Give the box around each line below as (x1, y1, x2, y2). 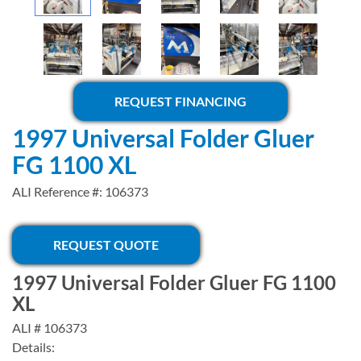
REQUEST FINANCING (114, 93, 247, 109)
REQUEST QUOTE (53, 237, 159, 252)
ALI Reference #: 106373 (12, 184, 148, 199)
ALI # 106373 (12, 320, 87, 335)
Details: (12, 339, 55, 355)
